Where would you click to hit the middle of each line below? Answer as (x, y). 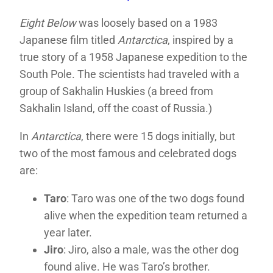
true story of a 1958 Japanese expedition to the (133, 57)
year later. (68, 233)
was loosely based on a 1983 (147, 23)
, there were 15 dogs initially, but (158, 136)
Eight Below (48, 23)
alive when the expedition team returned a (146, 216)
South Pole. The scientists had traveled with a (129, 74)
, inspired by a (200, 40)
